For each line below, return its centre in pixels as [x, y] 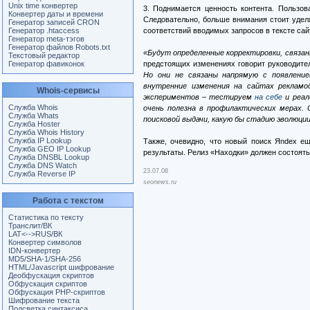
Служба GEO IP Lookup [49, 149]
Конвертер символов [45, 242]
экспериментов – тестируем [199, 97]
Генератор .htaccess [44, 30]
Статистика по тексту [46, 217]
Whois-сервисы [68, 91]
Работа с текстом [68, 201]
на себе [269, 97]
